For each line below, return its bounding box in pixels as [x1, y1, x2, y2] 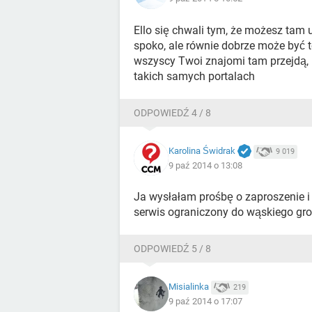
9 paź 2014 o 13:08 [169, 160, 242, 171]
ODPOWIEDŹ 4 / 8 [134, 107, 211, 118]
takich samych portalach [134, 70, 255, 83]
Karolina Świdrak [169, 145, 235, 156]
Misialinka [169, 281, 209, 292]
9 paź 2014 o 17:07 [169, 295, 242, 306]
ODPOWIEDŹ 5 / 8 [134, 243, 211, 254]
